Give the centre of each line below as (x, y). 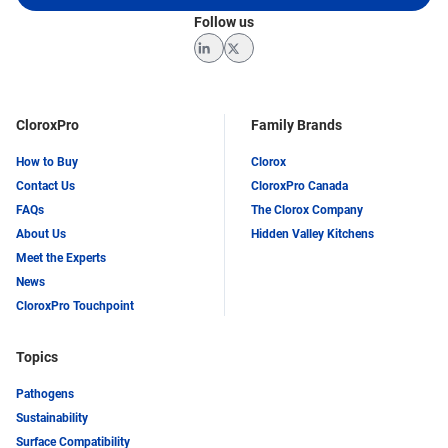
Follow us (224, 22)
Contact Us (45, 186)
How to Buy (47, 162)
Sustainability (52, 418)
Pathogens (45, 394)
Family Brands (296, 125)
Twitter (261, 66)
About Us (41, 234)
